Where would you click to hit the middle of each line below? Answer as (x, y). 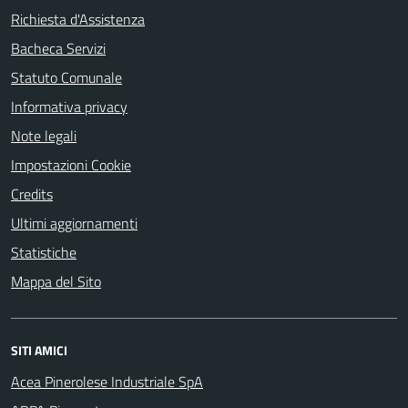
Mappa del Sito (56, 281)
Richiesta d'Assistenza (78, 19)
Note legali (44, 136)
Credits (32, 194)
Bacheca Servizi (58, 48)
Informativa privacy (69, 107)
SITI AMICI (39, 350)
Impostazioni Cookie (71, 165)
